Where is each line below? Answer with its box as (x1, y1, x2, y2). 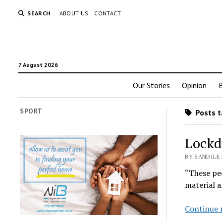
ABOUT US (59, 9, 89, 17)
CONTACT (94, 9, 121, 17)
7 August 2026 (18, 61, 58, 68)
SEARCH (27, 9, 51, 17)
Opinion (181, 80, 207, 90)
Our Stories (132, 80, 170, 90)
